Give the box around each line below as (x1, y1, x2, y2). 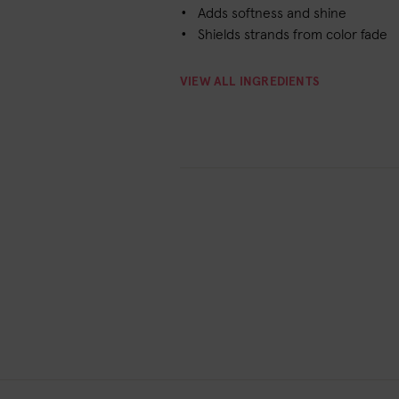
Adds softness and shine (198, 6, 346, 20)
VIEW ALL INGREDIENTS (180, 76, 319, 88)
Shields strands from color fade (198, 28, 387, 42)
